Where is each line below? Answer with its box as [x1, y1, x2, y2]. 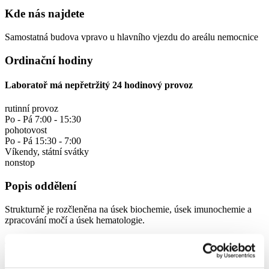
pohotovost [5, 125, 47, 136]
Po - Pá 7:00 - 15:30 [5, 114, 81, 125]
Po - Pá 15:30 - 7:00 [5, 136, 81, 147]
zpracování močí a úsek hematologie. [5, 214, 145, 225]
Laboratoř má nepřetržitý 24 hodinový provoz [5, 80, 193, 91]
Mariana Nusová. [5, 246, 70, 256]
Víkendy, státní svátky [5, 147, 89, 157]
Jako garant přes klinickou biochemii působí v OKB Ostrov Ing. [5, 235, 247, 246]
